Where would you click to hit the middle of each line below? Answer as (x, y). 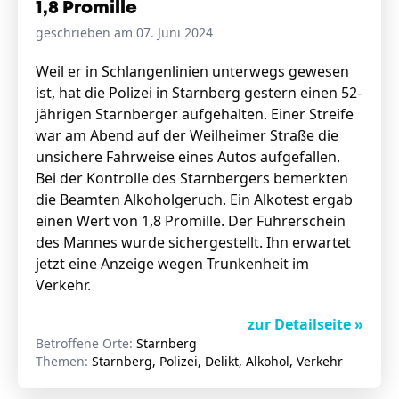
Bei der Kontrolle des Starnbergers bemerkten (192, 178)
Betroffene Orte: (86, 343)
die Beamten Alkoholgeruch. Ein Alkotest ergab (194, 199)
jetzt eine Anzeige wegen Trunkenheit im (172, 264)
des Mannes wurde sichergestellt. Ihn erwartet (193, 242)
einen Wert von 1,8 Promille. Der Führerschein (191, 221)
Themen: (64, 361)
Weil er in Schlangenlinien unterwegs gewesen (192, 71)
